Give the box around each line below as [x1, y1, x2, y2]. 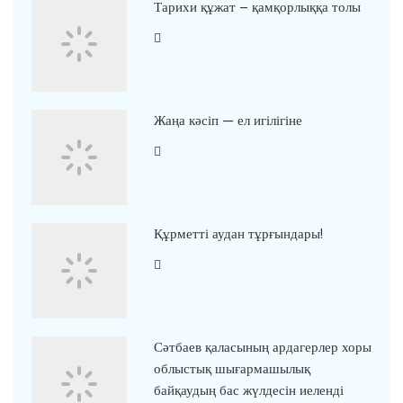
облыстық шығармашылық [153, 360, 310, 379]
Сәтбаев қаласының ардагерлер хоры [153, 338, 372, 357]
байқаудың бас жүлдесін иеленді [153, 381, 344, 400]
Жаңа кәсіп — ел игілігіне [153, 112, 302, 130]
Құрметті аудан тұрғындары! [153, 225, 323, 244]
